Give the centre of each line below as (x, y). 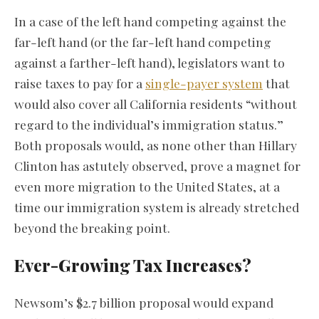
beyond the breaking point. (92, 228)
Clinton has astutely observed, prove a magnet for (157, 166)
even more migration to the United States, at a (147, 187)
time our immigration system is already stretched (157, 207)
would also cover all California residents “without (156, 104)
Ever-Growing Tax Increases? (133, 265)
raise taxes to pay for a (80, 83)
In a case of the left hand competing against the (150, 21)
